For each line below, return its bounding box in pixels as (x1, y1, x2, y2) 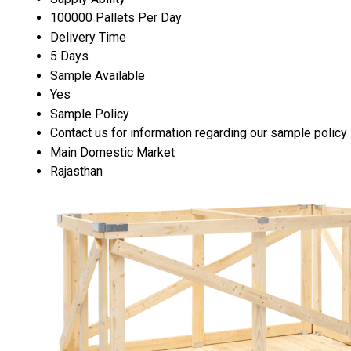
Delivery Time (50, 29, 126, 45)
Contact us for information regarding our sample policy (50, 125, 347, 140)
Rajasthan (50, 163, 103, 179)
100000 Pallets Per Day (50, 9, 182, 25)
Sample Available (50, 67, 145, 83)
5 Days (50, 48, 89, 63)
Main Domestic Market (50, 144, 175, 160)
